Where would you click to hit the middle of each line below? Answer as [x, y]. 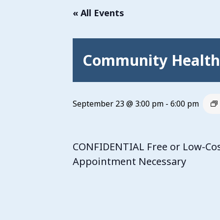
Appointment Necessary [129, 161]
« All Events [98, 13]
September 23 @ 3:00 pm [118, 104]
